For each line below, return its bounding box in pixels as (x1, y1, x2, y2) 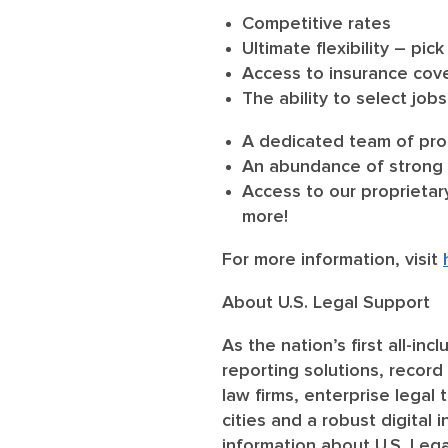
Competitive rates (242, 14, 391, 33)
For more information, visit (222, 250, 443, 269)
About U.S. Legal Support (222, 293, 430, 312)
